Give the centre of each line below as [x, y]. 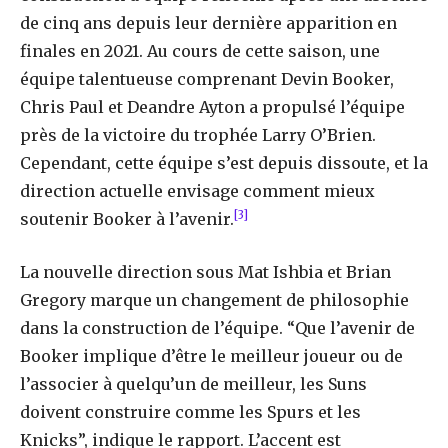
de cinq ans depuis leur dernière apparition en [208, 22]
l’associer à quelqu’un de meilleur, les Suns [193, 383]
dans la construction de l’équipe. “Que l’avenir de [217, 327]
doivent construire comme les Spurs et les [190, 411]
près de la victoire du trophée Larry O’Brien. [198, 134]
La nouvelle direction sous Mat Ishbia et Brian [205, 271]
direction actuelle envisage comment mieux [197, 190]
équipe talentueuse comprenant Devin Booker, [207, 78]
